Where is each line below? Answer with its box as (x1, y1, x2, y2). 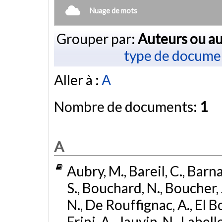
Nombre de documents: (54, 98, 200, 115)
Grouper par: (56, 30, 138, 47)
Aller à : (54, 71, 102, 89)
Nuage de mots (90, 6, 137, 15)
